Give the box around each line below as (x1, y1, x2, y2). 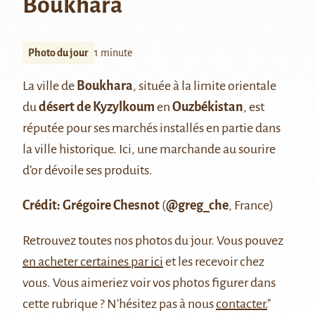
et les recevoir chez (163, 255, 264, 269)
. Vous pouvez (211, 233, 283, 248)
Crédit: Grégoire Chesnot (22, 198, 160, 213)
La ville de (22, 79, 77, 94)
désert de (39, 100, 91, 115)
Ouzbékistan (172, 100, 243, 115)
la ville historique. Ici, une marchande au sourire (22, 142, 276, 157)
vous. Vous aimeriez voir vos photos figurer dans (22, 276, 276, 290)
